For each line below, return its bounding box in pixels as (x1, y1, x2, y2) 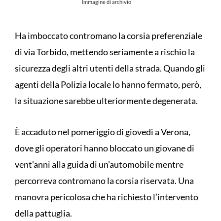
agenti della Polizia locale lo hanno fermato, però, (15, 78, 201, 90)
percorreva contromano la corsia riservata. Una (15, 175, 194, 186)
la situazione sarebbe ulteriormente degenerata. (15, 95, 198, 106)
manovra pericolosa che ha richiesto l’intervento (15, 191, 198, 202)
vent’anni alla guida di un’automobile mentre (15, 158, 184, 170)
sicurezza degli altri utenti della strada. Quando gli (15, 62, 205, 74)
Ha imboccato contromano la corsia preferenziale (15, 30, 202, 41)
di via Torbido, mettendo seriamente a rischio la (15, 46, 195, 57)
